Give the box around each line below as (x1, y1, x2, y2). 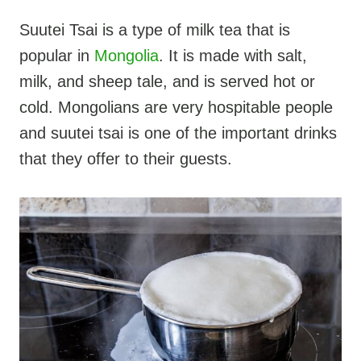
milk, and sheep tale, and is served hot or (19, 72, 315, 90)
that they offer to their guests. (19, 149, 232, 168)
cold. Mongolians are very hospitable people (19, 98, 333, 116)
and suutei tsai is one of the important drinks (19, 123, 337, 142)
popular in (19, 46, 94, 64)
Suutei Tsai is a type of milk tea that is (19, 20, 290, 39)
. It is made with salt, (159, 46, 307, 64)
